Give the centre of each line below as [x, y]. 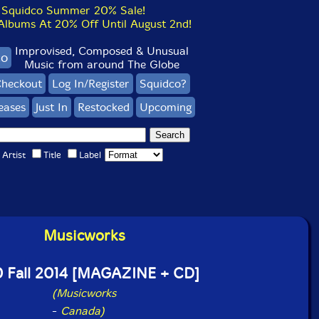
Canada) [83, 311]
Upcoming [165, 107]
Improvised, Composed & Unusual [102, 51]
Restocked [103, 107]
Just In [51, 107]
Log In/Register [91, 84]
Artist [14, 155]
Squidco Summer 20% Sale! [73, 10]
